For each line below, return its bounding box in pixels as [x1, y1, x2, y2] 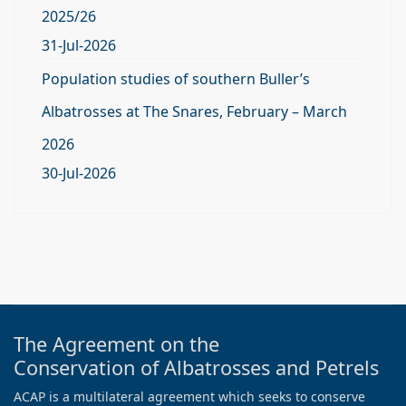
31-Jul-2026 [42, 35, 116, 55]
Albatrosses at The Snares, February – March [42, 101, 347, 121]
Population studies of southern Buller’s [42, 69, 310, 89]
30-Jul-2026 [42, 163, 116, 183]
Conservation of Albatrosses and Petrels [14, 354, 379, 381]
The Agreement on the [14, 331, 219, 357]
